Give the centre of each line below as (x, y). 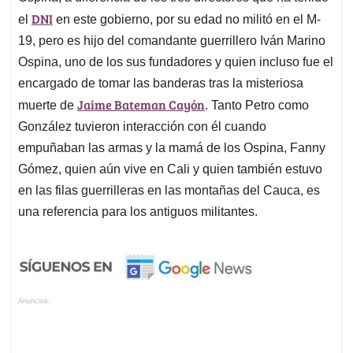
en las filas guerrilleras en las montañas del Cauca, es (169, 191)
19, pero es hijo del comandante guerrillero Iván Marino (172, 41)
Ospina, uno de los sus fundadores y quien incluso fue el (176, 62)
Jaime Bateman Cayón (141, 105)
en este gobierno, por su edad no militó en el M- (187, 20)
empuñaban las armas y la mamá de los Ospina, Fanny (172, 148)
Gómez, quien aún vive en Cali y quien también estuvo (170, 169)
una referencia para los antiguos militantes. (138, 212)
